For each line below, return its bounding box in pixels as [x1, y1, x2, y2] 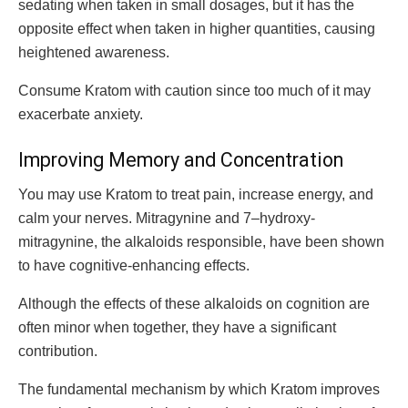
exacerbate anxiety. [18, 106, 143, 122]
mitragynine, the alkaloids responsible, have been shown [18, 234, 384, 250]
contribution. [18, 343, 101, 360]
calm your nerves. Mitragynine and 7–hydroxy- [18, 210, 315, 227]
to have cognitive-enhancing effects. [18, 258, 250, 274]
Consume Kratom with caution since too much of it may [18, 82, 371, 98]
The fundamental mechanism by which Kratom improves [18, 382, 380, 398]
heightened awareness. [18, 44, 173, 60]
